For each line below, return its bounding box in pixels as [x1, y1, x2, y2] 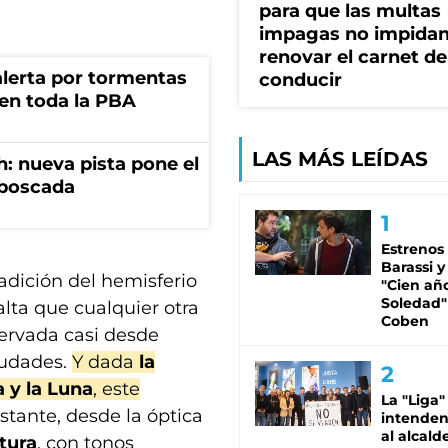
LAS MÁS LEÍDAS [252, 147, 428, 172]
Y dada [72, 351, 139, 373]
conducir [259, 69, 342, 92]
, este [93, 378, 140, 400]
